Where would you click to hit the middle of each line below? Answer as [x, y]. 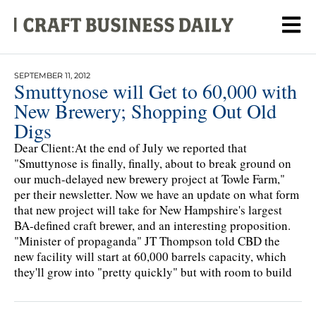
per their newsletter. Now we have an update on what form [157, 194]
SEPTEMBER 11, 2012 [52, 75]
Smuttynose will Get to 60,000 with [156, 91]
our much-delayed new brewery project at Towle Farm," [150, 178]
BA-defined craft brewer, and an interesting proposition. [152, 225]
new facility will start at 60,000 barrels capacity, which [150, 256]
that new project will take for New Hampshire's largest [148, 209]
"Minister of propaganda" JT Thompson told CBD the [147, 241]
